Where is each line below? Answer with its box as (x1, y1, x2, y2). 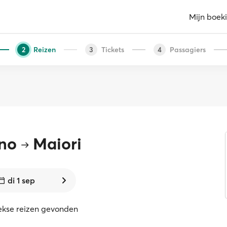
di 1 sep (7, 175, 35, 185)
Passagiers (170, 45, 206, 54)
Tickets (101, 45, 124, 54)
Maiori (32, 134, 82, 154)
